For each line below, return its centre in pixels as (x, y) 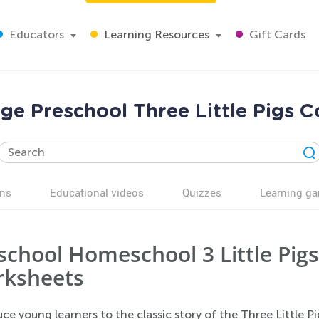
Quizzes (202, 192)
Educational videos (97, 192)
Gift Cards (276, 35)
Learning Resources (155, 35)
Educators (35, 35)
